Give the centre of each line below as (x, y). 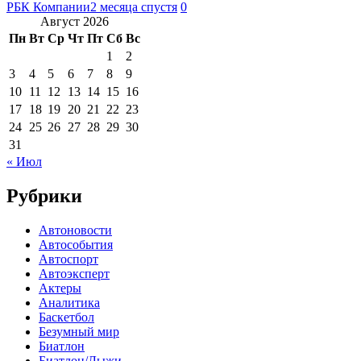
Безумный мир (79, 331)
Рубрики (44, 195)
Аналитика (69, 302)
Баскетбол (66, 317)
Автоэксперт (74, 273)
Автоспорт (68, 259)
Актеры (60, 288)
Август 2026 (75, 21)
